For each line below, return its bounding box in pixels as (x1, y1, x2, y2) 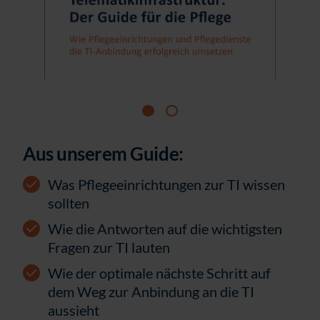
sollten (48, 194, 89, 212)
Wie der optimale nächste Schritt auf (48, 264, 271, 282)
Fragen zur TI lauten (48, 239, 170, 256)
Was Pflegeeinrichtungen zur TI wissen (48, 176, 285, 194)
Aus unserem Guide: (23, 142, 184, 166)
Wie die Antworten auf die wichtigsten (48, 220, 282, 238)
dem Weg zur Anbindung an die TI (48, 283, 254, 301)
